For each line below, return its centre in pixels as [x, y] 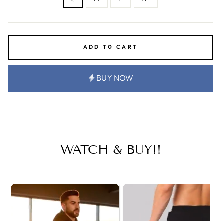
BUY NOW [115, 78]
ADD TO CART [110, 47]
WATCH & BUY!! [110, 149]
